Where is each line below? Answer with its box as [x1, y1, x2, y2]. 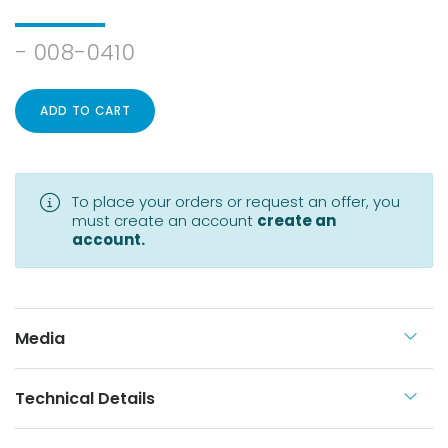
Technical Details [15, 386, 155, 410]
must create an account [72, 209, 257, 231]
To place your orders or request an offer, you [72, 190, 400, 212]
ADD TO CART [40, 101, 131, 119]
